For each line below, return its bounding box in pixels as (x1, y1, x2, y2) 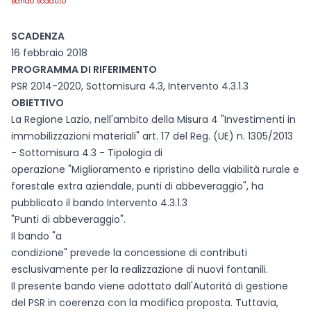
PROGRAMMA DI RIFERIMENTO (11, 62, 157, 76)
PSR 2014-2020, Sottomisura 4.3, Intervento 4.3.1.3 (11, 79, 249, 93)
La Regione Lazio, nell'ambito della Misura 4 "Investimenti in (11, 112, 296, 126)
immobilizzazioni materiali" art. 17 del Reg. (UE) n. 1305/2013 (11, 129, 293, 143)
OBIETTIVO (11, 96, 64, 110)
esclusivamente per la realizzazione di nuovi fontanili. (11, 262, 268, 276)
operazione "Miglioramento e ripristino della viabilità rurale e (11, 162, 299, 176)
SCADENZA (11, 29, 65, 43)
